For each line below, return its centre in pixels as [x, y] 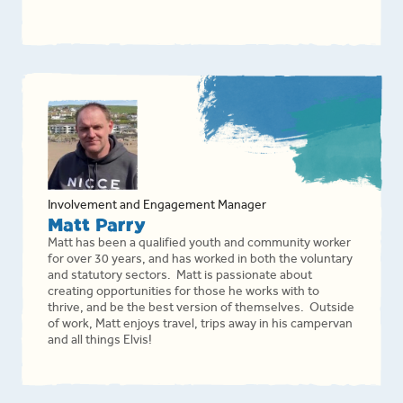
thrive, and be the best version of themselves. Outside [201, 309]
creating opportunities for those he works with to [184, 293]
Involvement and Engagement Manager [157, 207]
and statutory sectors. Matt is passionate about [180, 277]
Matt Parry [97, 226]
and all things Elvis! [100, 342]
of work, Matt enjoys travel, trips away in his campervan [201, 326]
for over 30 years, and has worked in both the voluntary [201, 261]
